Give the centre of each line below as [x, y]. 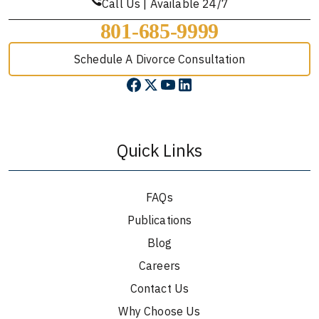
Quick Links [159, 151]
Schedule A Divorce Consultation [159, 59]
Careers [159, 266]
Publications [159, 220]
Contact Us [159, 289]
